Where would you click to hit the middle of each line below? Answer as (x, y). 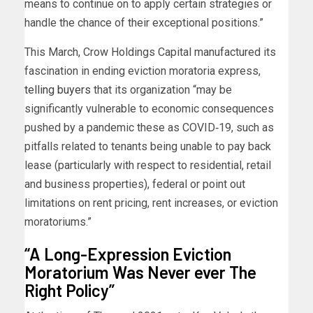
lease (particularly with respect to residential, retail (148, 166)
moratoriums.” (58, 222)
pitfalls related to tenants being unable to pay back (148, 147)
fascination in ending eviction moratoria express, (143, 71)
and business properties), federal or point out (135, 184)
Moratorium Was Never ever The (140, 272)
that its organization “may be (161, 90)
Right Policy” (70, 291)
